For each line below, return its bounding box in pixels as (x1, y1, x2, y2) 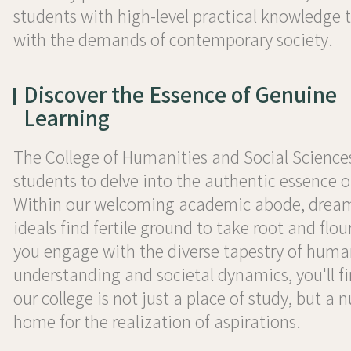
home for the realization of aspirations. (13, 313, 301, 333)
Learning (23, 106, 110, 132)
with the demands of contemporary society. (13, 31, 333, 51)
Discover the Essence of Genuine (23, 82, 337, 108)
